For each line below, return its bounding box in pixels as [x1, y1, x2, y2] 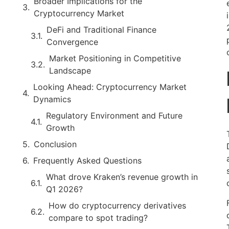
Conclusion [34, 139, 77, 149]
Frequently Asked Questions [33, 155, 142, 166]
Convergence [47, 36, 98, 47]
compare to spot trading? [49, 212, 148, 223]
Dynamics [33, 94, 71, 104]
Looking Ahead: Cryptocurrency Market [33, 81, 187, 92]
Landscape [49, 65, 91, 76]
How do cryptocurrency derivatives [49, 200, 186, 211]
